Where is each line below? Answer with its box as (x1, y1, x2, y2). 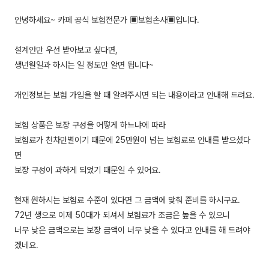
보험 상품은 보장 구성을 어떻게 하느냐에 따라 (14, 120, 166, 130)
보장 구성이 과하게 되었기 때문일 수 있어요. (14, 165, 161, 175)
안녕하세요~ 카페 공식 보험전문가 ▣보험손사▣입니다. (14, 15, 199, 25)
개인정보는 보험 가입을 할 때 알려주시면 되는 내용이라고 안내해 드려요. (14, 90, 255, 100)
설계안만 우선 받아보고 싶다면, (14, 45, 118, 55)
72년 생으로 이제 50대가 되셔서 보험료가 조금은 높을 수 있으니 (14, 210, 230, 220)
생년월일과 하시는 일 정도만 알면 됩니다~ (14, 60, 154, 70)
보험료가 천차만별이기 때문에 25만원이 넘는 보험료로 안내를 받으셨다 (14, 135, 250, 145)
